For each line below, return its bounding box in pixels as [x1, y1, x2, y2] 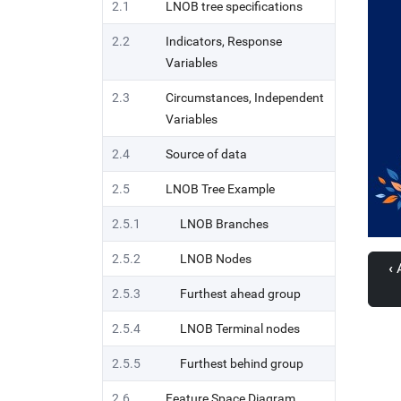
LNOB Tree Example [166, 182, 275, 196]
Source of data [166, 147, 247, 161]
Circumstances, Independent [166, 90, 324, 105]
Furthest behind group [180, 356, 303, 371]
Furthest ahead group [180, 286, 301, 301]
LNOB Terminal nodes [180, 321, 300, 336]
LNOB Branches [180, 217, 269, 231]
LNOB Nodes [180, 252, 252, 266]
